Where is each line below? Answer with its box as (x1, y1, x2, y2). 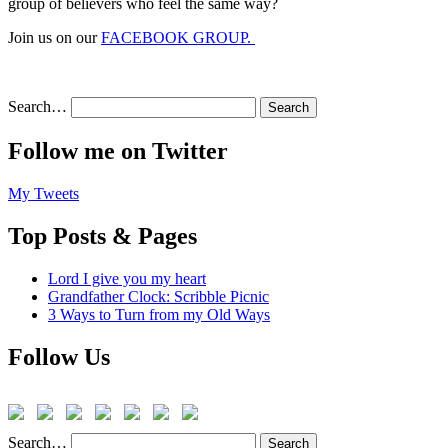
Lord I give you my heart (48, 269, 206, 287)
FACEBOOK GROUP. (101, 29, 255, 47)
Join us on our (8, 29, 101, 47)
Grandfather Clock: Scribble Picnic (48, 287, 269, 305)
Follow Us (8, 343, 110, 370)
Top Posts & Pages (8, 222, 197, 249)
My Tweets (8, 184, 79, 202)
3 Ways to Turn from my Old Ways (48, 305, 270, 323)
